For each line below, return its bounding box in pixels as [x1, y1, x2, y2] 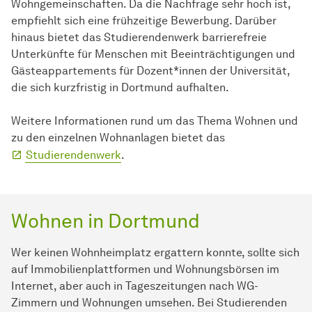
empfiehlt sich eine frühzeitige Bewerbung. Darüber [11, 13, 276, 27]
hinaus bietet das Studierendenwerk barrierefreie [11, 30, 267, 44]
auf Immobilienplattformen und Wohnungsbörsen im [11, 262, 279, 276]
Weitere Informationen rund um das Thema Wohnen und [11, 114, 298, 127]
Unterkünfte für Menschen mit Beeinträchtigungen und [11, 47, 295, 61]
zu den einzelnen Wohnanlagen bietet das [11, 130, 225, 144]
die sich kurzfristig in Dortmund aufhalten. [11, 80, 229, 94]
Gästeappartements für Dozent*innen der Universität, [11, 63, 290, 77]
